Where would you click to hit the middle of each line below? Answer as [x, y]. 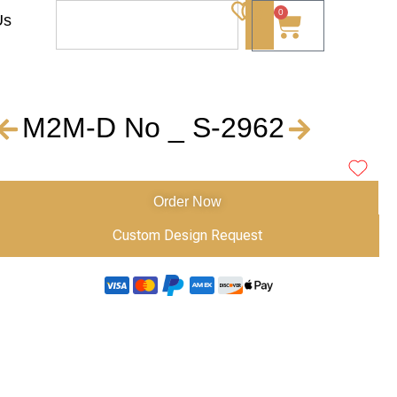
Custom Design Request [188, 235]
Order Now [188, 202]
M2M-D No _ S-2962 [153, 128]
